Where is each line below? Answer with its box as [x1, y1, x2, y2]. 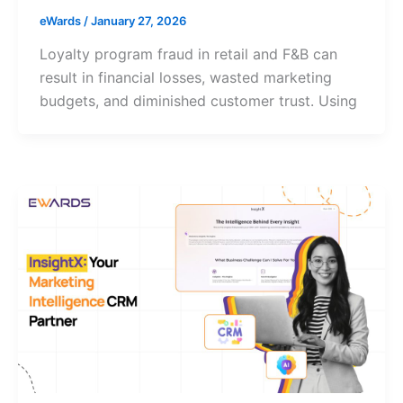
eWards [40, 13, 84, 28]
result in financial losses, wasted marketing [40, 68, 332, 87]
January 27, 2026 [91, 13, 186, 28]
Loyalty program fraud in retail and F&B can [40, 45, 337, 64]
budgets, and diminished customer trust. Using [40, 92, 357, 111]
